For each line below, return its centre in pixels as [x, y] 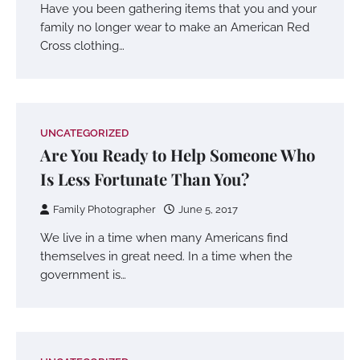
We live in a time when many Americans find [164, 237]
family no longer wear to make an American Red [175, 27]
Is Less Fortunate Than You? [145, 179]
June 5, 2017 [208, 209]
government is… [83, 274]
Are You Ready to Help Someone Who [178, 155]
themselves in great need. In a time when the [166, 256]
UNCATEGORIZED [84, 133]
